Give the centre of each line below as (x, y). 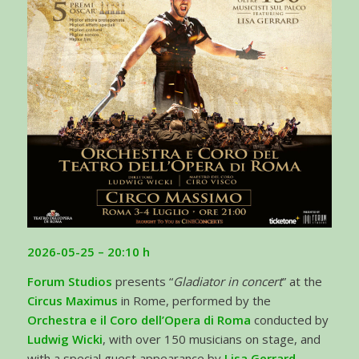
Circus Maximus (72, 301)
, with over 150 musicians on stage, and (211, 339)
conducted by (291, 320)
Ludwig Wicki (65, 339)
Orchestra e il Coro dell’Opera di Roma (140, 320)
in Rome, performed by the (194, 301)
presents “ (142, 282)
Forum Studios (69, 282)
